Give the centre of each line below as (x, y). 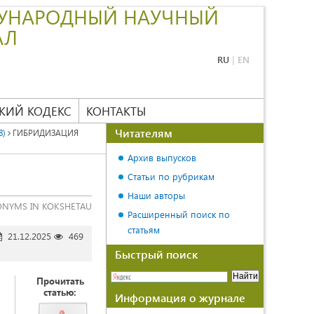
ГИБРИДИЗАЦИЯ (45, 132)
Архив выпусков (162, 157)
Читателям (144, 133)
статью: (60, 292)
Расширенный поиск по (179, 214)
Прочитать (60, 281)
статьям (144, 230)
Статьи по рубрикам (171, 176)
